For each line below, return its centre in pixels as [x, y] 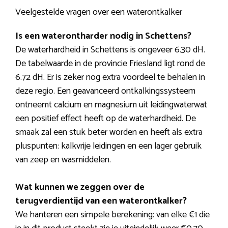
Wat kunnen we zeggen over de [80, 188]
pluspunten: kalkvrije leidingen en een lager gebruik [108, 146]
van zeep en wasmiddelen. [63, 160]
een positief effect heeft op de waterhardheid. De [106, 119]
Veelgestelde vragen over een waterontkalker [99, 12]
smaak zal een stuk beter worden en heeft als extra [109, 133]
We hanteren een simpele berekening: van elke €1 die [112, 215]
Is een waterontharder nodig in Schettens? [103, 36]
